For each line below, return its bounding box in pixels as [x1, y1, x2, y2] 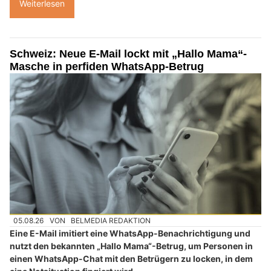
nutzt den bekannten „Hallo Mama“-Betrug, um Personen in [10, 241, 253, 252]
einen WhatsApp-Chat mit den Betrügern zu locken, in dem [10, 253, 253, 264]
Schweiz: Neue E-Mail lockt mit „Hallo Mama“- [10, 47, 247, 60]
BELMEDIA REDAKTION [71, 216, 151, 225]
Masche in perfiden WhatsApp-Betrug [10, 60, 204, 73]
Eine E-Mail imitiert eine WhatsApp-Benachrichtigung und [10, 228, 250, 239]
